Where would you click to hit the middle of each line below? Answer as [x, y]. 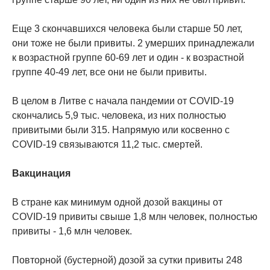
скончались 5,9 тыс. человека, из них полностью [119, 116]
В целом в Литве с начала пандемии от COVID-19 [123, 101]
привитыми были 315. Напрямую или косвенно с [121, 130]
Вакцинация [41, 174]
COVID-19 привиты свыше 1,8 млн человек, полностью [135, 217]
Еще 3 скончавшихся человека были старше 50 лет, [127, 29]
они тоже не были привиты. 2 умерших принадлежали [133, 43]
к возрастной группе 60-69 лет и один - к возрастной [128, 58]
